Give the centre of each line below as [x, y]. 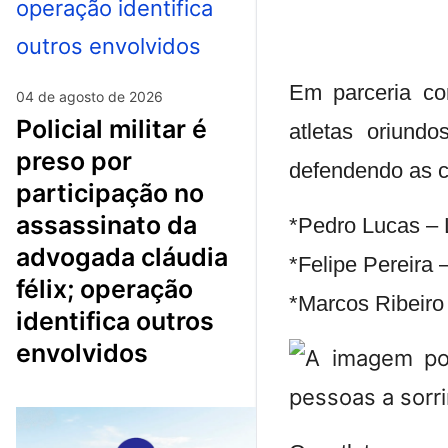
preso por [74, 160]
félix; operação [104, 288]
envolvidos [82, 352]
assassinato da [106, 224]
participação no [110, 192]
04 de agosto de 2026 [89, 96]
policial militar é [24, 128]
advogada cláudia [122, 256]
